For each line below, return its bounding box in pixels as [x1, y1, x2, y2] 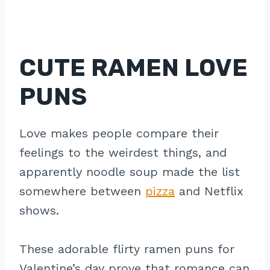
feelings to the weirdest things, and [19, 145, 227, 160]
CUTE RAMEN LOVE [19, 54, 248, 82]
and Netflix [175, 184, 243, 198]
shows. [19, 203, 59, 218]
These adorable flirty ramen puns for [19, 242, 234, 256]
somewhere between [19, 184, 145, 198]
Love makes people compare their [19, 126, 219, 140]
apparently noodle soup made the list [19, 165, 240, 179]
